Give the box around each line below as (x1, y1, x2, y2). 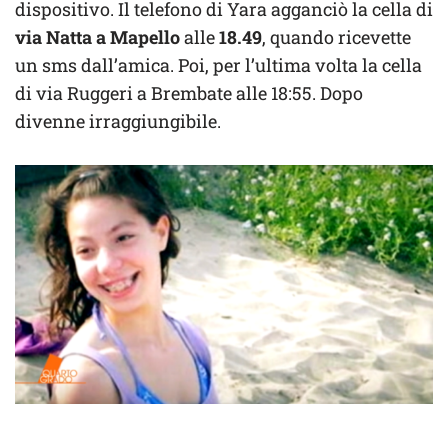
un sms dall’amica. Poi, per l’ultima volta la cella (15, 52, 422, 77)
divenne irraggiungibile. (15, 108, 221, 133)
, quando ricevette (262, 24, 411, 49)
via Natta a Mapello (15, 24, 184, 49)
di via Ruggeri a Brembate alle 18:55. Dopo (15, 80, 363, 105)
